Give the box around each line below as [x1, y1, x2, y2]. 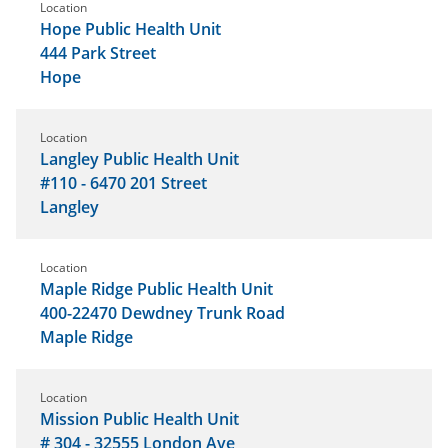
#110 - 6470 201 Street [40, 171, 207, 194]
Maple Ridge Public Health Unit [40, 277, 273, 300]
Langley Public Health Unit [40, 147, 239, 170]
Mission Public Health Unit [40, 407, 239, 430]
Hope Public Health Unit [40, 17, 221, 40]
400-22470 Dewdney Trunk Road [40, 301, 285, 324]
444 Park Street [40, 41, 156, 64]
